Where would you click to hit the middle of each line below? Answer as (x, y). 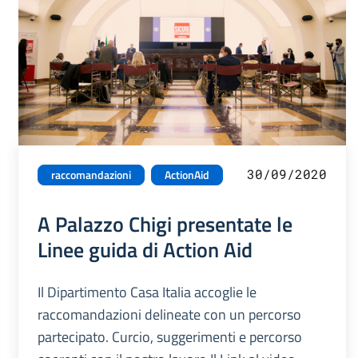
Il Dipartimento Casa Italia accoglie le (147, 292)
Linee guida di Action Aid (145, 250)
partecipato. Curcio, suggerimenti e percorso (169, 337)
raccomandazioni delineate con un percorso (169, 315)
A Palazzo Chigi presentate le (165, 224)
